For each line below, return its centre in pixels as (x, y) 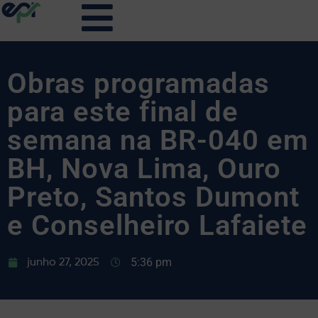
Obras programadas (138, 83)
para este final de (123, 112)
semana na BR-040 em (158, 140)
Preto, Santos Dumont (153, 197)
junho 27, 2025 (63, 263)
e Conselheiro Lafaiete (157, 225)
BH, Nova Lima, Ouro (144, 169)
